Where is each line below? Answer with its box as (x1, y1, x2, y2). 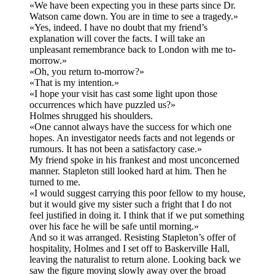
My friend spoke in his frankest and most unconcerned (29, 155, 239, 166)
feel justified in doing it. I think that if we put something (29, 210, 244, 221)
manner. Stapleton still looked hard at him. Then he (29, 166, 227, 177)
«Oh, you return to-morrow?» (29, 66, 144, 77)
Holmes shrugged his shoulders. (29, 110, 153, 122)
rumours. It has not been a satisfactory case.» (29, 144, 202, 155)
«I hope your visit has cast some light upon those (29, 88, 217, 99)
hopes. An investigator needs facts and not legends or (29, 133, 234, 144)
